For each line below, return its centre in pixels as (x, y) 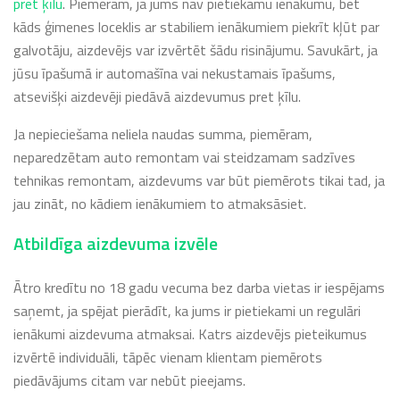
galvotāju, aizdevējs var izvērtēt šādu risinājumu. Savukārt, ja (196, 50)
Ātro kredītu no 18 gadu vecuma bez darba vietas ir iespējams (199, 287)
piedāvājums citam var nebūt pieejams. (129, 380)
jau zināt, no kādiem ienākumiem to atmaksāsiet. (160, 203)
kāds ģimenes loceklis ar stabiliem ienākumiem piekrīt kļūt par (196, 26)
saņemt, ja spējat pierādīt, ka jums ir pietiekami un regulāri (187, 310)
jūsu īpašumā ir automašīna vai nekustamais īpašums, (175, 73)
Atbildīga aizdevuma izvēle (116, 243)
